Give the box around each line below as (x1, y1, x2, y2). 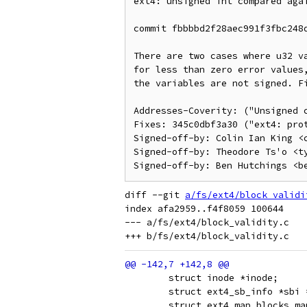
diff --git (125, 189, 185, 201)
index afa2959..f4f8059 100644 (125, 203, 284, 214)
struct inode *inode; (169, 272, 278, 284)
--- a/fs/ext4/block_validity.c (125, 217, 289, 228)
